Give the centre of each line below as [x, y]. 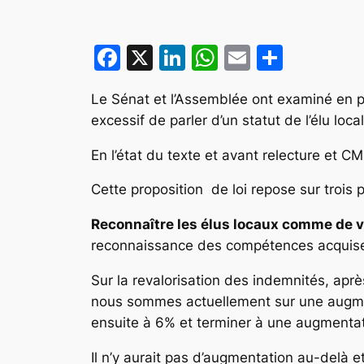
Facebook [181, 57]
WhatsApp [282, 57]
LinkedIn [237, 57]
